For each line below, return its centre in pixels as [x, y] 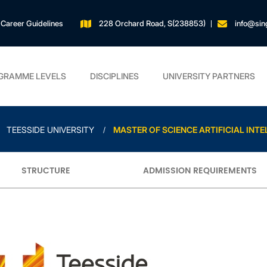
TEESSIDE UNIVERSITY [50, 129]
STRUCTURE [46, 170]
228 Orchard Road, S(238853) [151, 23]
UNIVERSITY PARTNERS [209, 76]
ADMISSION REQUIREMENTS [200, 170]
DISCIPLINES [114, 76]
